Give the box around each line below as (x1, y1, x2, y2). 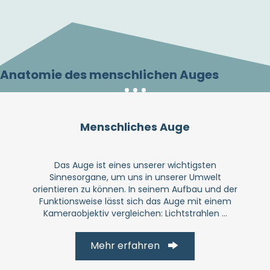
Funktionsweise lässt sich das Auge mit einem (39, 195, 231, 207)
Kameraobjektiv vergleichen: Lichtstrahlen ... (43, 207, 227, 219)
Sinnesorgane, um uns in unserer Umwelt (49, 171, 221, 183)
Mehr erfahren (90, 239, 160, 253)
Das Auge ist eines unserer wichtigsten (54, 159, 216, 171)
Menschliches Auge (80, 119, 190, 134)
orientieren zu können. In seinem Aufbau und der (33, 183, 237, 195)
